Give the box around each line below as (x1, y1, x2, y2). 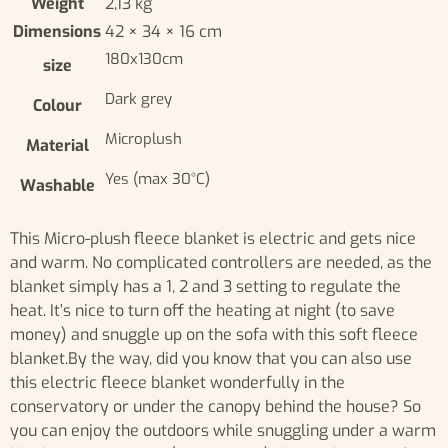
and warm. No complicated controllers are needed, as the (10, 252, 432, 274)
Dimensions (13, 21, 101, 43)
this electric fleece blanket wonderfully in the (10, 372, 345, 394)
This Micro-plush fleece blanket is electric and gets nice (10, 228, 416, 250)
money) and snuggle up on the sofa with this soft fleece (10, 324, 418, 346)
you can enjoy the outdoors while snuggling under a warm (10, 420, 436, 442)
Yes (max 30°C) (105, 169, 210, 190)
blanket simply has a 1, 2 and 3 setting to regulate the (10, 276, 401, 298)
